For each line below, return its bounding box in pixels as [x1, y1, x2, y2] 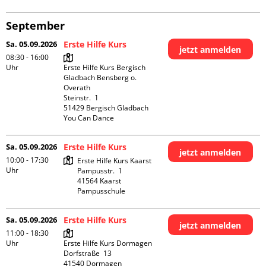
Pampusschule [77, 186, 126, 196]
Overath [64, 83, 91, 93]
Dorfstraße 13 [64, 248, 112, 258]
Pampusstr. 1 [77, 166, 123, 176]
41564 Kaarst [77, 176, 122, 186]
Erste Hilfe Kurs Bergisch [64, 62, 146, 72]
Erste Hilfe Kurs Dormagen [64, 238, 153, 248]
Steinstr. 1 [64, 93, 99, 103]
